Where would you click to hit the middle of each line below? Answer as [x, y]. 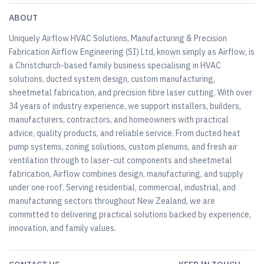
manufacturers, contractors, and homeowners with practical [119, 120]
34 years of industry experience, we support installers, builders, [125, 106]
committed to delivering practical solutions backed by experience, [130, 215]
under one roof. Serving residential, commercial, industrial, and [122, 188]
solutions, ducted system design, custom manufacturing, [112, 79]
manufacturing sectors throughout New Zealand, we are [112, 201]
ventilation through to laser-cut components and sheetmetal [121, 161]
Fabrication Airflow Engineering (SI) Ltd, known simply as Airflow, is [132, 52]
